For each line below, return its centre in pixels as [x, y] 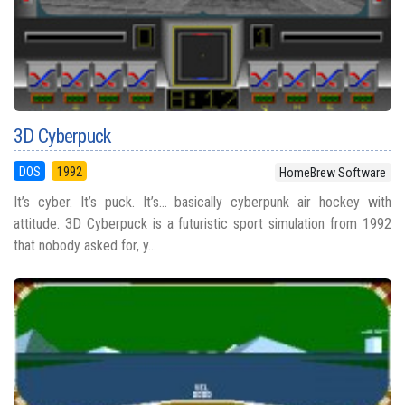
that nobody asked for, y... [85, 245]
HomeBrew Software [333, 172]
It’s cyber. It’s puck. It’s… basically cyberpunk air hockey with [202, 202]
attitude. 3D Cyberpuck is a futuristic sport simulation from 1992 [202, 223]
